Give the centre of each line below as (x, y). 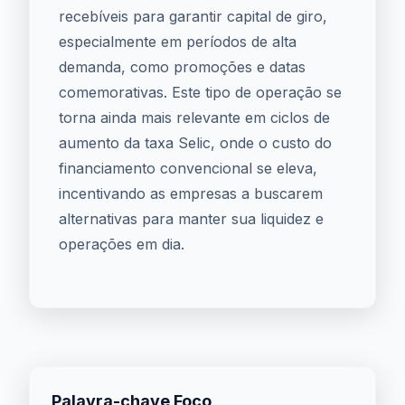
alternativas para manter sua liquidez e (191, 219)
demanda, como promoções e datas (182, 67)
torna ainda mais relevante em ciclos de (194, 118)
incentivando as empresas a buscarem (191, 193)
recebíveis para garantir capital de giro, (193, 16)
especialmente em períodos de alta (178, 42)
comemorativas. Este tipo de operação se (200, 92)
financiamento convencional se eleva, (188, 168)
